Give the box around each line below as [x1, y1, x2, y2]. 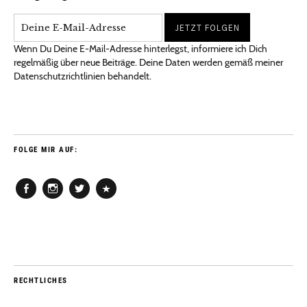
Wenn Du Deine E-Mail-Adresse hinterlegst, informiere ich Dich [14, 42, 267, 56]
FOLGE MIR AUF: [14, 145, 77, 155]
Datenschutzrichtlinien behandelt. [14, 70, 151, 83]
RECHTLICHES [14, 276, 68, 286]
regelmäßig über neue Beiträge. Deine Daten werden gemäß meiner [14, 56, 283, 69]
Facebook [16, 197, 60, 211]
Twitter [69, 197, 101, 211]
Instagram [42, 197, 89, 211]
